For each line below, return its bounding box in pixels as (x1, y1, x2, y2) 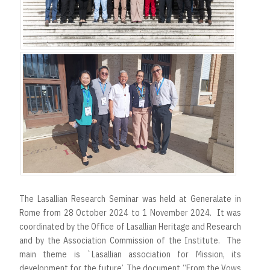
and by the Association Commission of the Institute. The (19, 234, 241, 246)
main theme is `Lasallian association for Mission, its (19, 248, 241, 260)
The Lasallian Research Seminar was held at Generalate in (19, 193, 241, 204)
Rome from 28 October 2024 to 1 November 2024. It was (19, 207, 241, 218)
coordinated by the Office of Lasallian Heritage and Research (19, 221, 241, 232)
